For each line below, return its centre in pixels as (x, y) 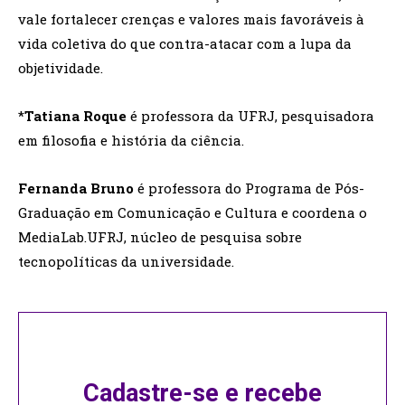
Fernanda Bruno (76, 188)
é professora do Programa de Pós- (249, 188)
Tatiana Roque (75, 116)
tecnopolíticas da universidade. (126, 262)
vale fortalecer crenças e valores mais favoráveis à (191, 19)
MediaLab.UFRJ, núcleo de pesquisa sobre (160, 237)
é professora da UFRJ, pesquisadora (250, 116)
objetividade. (61, 68)
